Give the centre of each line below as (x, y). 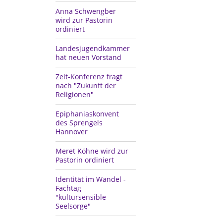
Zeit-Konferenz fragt (89, 77)
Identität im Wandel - (91, 179)
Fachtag (68, 188)
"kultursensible (81, 197)
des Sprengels (79, 123)
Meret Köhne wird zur (92, 151)
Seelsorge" (73, 206)
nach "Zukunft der (86, 86)
